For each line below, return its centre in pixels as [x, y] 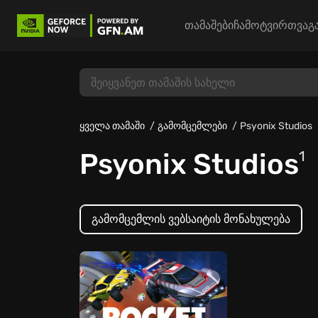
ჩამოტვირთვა [271, 25]
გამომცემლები [192, 126]
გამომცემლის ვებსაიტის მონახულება [191, 219]
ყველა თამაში [112, 126]
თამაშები [209, 25]
